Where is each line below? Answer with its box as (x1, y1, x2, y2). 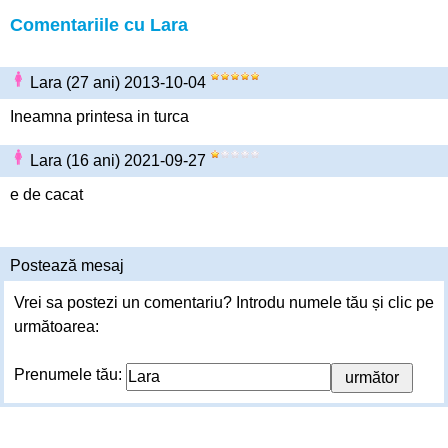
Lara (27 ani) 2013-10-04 (30, 74, 210, 91)
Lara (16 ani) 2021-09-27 (30, 152, 210, 169)
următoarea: (14, 318, 99, 335)
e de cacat (10, 186, 83, 203)
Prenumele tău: (14, 366, 126, 383)
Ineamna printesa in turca (10, 108, 189, 125)
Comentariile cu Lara (10, 15, 188, 35)
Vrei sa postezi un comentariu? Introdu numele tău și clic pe (14, 294, 434, 311)
